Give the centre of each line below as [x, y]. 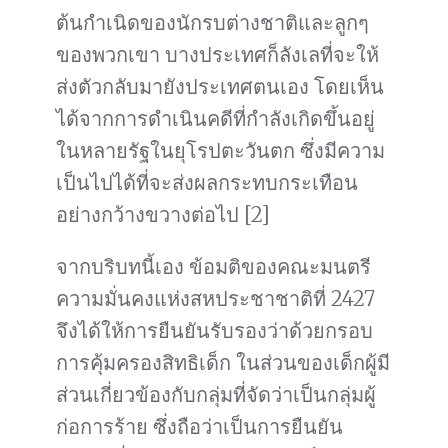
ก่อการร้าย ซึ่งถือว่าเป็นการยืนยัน [199, 427]
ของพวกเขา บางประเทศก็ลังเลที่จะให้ [217, 55]
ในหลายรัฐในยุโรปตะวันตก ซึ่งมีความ [220, 151]
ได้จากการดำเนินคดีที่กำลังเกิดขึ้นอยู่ [215, 119]
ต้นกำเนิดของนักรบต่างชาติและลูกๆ [212, 23]
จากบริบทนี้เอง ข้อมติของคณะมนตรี [213, 267]
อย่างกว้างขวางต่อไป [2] [163, 215]
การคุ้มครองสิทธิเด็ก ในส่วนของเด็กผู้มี [223, 363]
